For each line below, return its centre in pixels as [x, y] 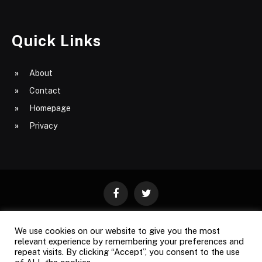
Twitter [158, 198]
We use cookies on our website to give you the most [117, 231]
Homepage [50, 108]
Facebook [132, 198]
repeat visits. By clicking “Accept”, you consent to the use [127, 252]
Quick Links [57, 40]
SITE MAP [140, 252]
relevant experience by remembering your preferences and [129, 241]
